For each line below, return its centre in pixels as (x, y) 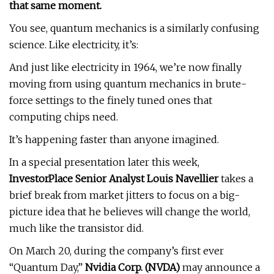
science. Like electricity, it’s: (74, 45)
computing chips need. (64, 117)
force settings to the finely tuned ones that (111, 100)
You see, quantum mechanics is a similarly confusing (134, 28)
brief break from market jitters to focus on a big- (124, 195)
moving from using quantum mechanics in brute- (128, 84)
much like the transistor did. (76, 228)
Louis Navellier (184, 179)
